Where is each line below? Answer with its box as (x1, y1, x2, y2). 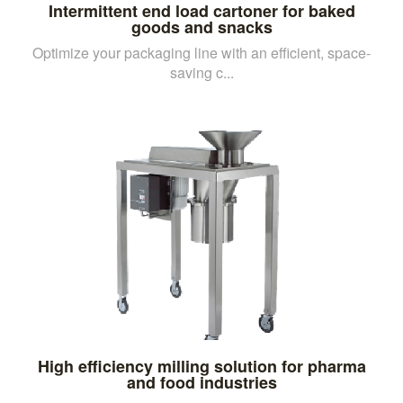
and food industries (126, 370, 277, 394)
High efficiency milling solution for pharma (37, 354, 366, 378)
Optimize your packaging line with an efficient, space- (32, 41, 371, 63)
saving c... (169, 61, 234, 83)
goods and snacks (130, 14, 273, 39)
